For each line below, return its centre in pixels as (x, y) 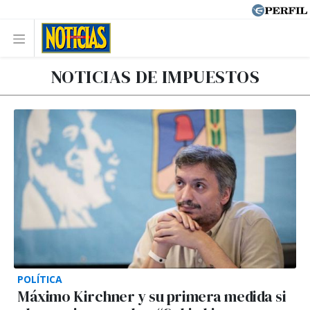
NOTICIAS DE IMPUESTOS (155, 77)
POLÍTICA (40, 279)
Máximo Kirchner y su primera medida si (152, 296)
